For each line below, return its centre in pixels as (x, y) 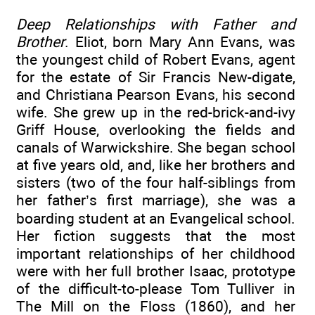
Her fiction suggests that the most (156, 236)
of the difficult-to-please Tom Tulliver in (156, 289)
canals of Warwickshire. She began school (156, 148)
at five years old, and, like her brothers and (156, 165)
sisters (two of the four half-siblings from (156, 183)
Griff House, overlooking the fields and (156, 130)
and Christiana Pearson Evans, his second (156, 95)
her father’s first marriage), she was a (156, 200)
